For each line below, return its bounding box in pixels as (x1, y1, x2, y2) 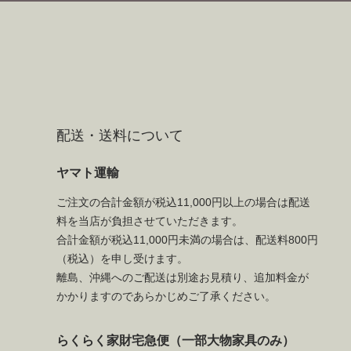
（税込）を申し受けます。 (56, 252, 188, 265)
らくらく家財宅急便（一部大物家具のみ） (56, 334, 295, 347)
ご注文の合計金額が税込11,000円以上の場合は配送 (56, 196, 310, 208)
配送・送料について (56, 128, 183, 143)
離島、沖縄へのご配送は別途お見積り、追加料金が (56, 271, 309, 284)
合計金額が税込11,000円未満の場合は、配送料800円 (56, 233, 318, 246)
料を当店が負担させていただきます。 (56, 215, 243, 227)
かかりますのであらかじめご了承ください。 (56, 290, 276, 302)
